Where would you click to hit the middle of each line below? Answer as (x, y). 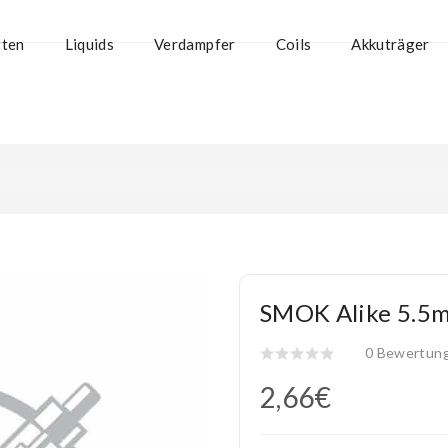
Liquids (89, 43)
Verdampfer (195, 43)
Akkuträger (390, 43)
